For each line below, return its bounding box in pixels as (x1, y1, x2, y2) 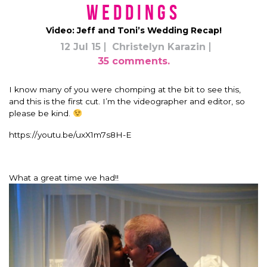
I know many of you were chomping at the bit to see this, (9, 84, 241, 94)
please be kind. (9, 108, 73, 118)
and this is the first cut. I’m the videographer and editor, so (9, 96, 245, 106)
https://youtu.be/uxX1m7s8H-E (9, 129, 132, 139)
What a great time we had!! (9, 172, 119, 182)
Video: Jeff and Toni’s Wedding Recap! (45, 24, 222, 36)
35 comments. (97, 55, 170, 67)
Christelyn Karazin (112, 41, 206, 52)
